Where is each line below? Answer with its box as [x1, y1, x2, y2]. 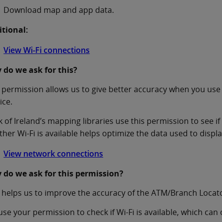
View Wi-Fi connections [3, 44, 90, 55]
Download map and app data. [3, 4, 114, 15]
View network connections [3, 148, 104, 159]
